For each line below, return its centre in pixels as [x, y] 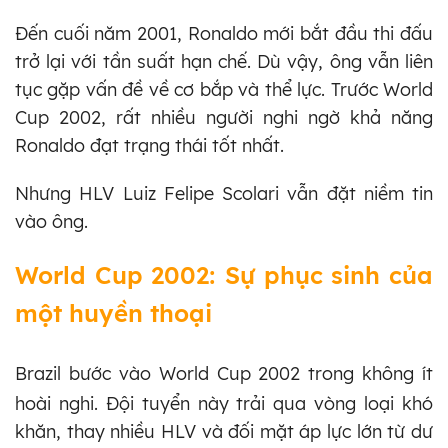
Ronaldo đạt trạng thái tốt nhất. [149, 145]
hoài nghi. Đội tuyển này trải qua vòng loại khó [224, 403]
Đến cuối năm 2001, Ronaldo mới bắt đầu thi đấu [224, 33]
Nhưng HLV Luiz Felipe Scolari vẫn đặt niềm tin [224, 193]
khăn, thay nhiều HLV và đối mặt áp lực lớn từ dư [224, 431]
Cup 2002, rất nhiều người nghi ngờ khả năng [224, 117]
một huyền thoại [113, 312]
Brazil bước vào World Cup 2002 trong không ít [224, 373]
